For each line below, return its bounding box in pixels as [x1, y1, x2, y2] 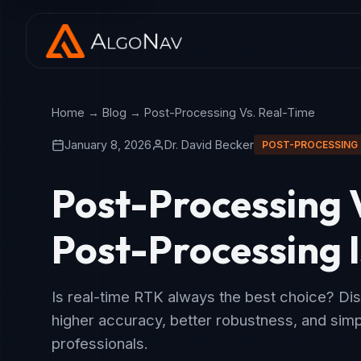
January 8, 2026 [64, 138, 151, 152]
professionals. [52, 334, 148, 353]
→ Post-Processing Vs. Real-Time [127, 106, 315, 119]
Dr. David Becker [164, 138, 254, 152]
